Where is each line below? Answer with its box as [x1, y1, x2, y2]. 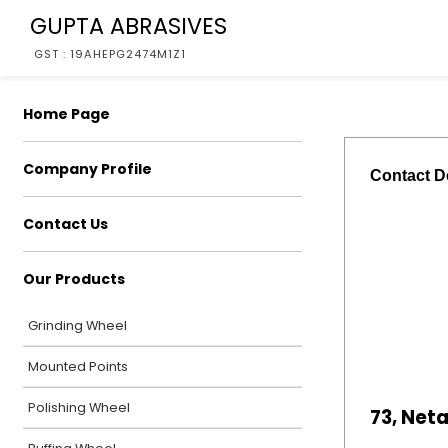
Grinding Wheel [28, 317, 127, 334]
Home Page [23, 104, 110, 124]
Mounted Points [28, 358, 128, 375]
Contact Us [23, 214, 108, 234]
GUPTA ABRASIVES [30, 10, 227, 42]
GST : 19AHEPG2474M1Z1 [34, 46, 186, 62]
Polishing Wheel [28, 399, 130, 416]
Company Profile [23, 159, 152, 179]
